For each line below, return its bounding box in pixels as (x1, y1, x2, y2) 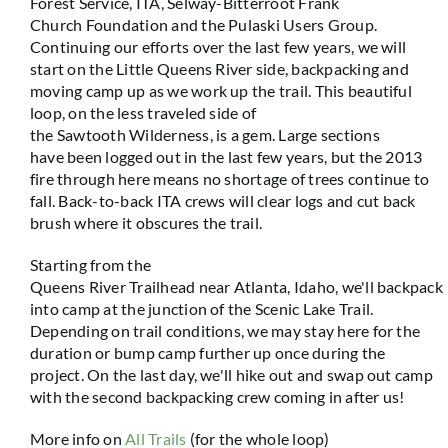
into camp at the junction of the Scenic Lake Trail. (29, 299, 374, 318)
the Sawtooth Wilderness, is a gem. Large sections (29, 125, 380, 144)
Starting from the (29, 255, 152, 274)
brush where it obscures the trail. (29, 213, 266, 232)
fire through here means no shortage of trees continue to (29, 169, 430, 188)
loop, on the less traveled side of (29, 103, 257, 122)
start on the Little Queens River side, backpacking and (29, 59, 409, 78)
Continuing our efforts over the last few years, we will (29, 37, 407, 56)
